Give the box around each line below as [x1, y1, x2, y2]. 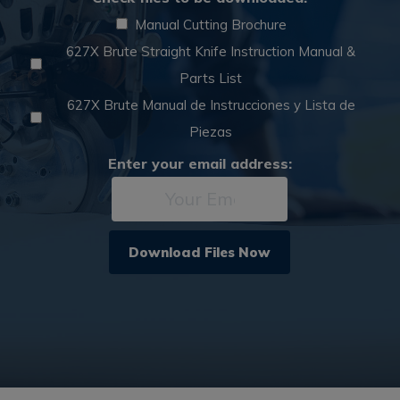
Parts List [179, 70, 243, 87]
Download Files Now [129, 244, 271, 262]
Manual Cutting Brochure [135, 16, 287, 34]
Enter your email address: [107, 154, 292, 173]
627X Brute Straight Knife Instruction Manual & [66, 43, 356, 61]
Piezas [189, 123, 233, 141]
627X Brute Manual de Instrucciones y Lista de [66, 96, 355, 114]
